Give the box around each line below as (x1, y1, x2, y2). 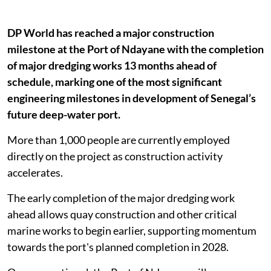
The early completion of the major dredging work (7, 191, 235, 204)
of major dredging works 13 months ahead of (7, 58, 217, 72)
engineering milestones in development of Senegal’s (7, 91, 256, 105)
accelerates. (7, 165, 65, 179)
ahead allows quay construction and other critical (7, 207, 237, 221)
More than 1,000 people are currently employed (7, 132, 230, 146)
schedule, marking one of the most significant (7, 74, 222, 88)
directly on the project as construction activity (7, 149, 223, 163)
